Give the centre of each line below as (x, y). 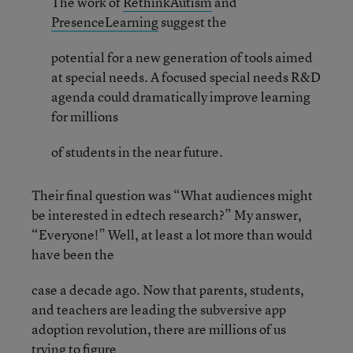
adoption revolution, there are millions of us (159, 329)
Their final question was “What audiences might (172, 195)
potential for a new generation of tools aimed (182, 57)
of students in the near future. (137, 152)
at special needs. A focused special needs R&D (186, 77)
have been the (73, 254)
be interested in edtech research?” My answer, (167, 215)
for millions (85, 116)
